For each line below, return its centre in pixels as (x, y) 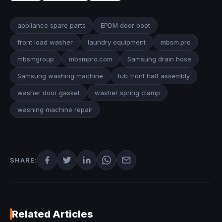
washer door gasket (49, 92)
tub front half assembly (154, 76)
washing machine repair (55, 109)
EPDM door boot (125, 25)
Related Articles (53, 214)
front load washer (45, 42)
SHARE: (24, 160)
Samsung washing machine (60, 76)
